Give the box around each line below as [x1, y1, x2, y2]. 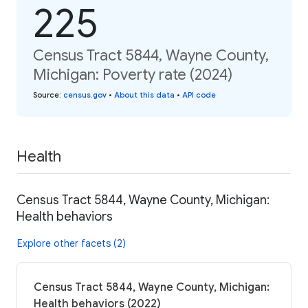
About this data [114, 89, 175, 100]
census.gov [63, 89, 107, 100]
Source [33, 89, 59, 100]
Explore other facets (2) [17, 237, 126, 250]
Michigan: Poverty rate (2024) [33, 65, 232, 84]
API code [182, 89, 216, 100]
